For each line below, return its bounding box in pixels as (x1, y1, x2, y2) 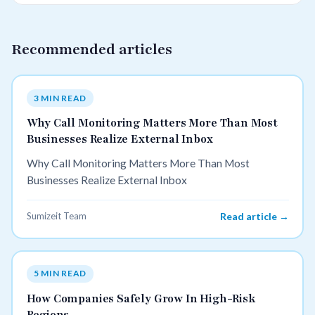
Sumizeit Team (26, 210, 86, 222)
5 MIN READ (33, 268, 87, 279)
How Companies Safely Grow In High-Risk (26, 290, 255, 307)
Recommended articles (11, 39, 172, 60)
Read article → (219, 210, 289, 223)
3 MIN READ (33, 92, 87, 103)
